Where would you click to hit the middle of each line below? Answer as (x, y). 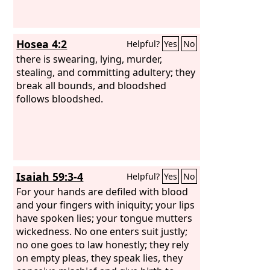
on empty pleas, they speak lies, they (100, 258)
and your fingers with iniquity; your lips (106, 205)
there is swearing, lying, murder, (89, 59)
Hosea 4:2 (42, 44)
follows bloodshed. (60, 99)
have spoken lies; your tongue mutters (105, 218)
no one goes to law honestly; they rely (103, 244)
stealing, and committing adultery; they (106, 72)
